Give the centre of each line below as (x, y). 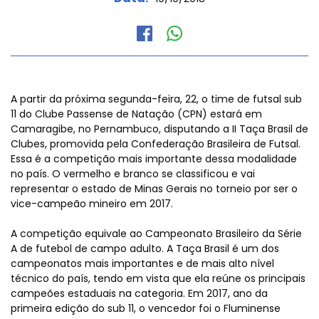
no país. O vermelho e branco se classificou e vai (133, 174)
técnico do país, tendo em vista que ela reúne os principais (158, 278)
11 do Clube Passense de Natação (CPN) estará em (136, 114)
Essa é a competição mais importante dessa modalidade (154, 159)
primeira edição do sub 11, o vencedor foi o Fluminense (146, 308)
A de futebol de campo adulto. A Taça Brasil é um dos (145, 249)
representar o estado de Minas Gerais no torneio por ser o (154, 189)
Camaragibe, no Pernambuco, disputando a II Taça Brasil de (159, 129)
